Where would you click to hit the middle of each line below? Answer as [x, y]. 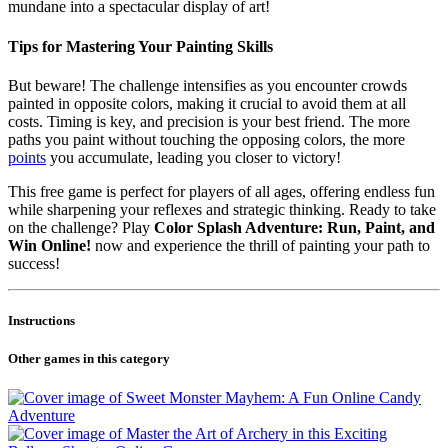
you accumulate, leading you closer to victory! [193, 157]
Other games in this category [89, 359]
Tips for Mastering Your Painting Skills [140, 46]
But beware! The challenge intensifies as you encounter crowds [207, 85]
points [27, 157]
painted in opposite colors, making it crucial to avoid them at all [207, 103]
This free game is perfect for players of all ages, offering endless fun [221, 191]
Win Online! [49, 245]
